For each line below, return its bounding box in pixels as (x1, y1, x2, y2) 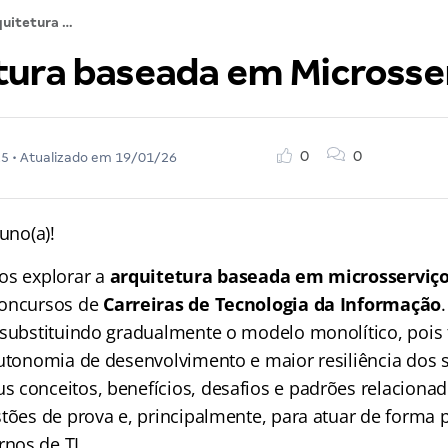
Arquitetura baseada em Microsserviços (61, 15, 73, 30)
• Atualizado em (8, 150, 115, 165)
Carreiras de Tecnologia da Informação (103, 292, 442, 316)
